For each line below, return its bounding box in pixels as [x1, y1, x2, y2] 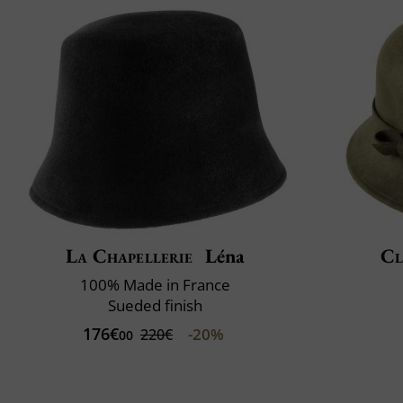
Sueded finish [108, 295, 202, 317]
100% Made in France [80, 274, 230, 296]
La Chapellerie [66, 243, 193, 270]
